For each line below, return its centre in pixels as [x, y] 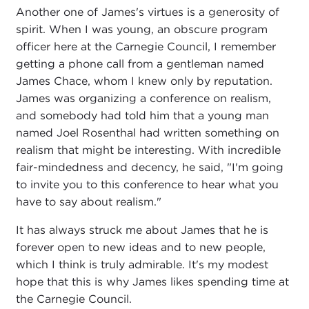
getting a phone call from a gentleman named [140, 64]
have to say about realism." [88, 202]
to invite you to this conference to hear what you [147, 185]
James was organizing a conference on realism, [143, 99]
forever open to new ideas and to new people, [140, 248]
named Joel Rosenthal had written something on [147, 133]
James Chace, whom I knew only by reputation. [144, 81]
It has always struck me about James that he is [142, 230]
